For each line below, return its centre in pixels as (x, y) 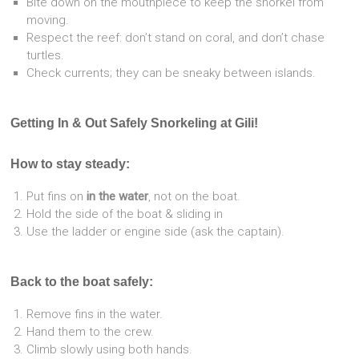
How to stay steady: (71, 164)
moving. (48, 20)
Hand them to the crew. (91, 332)
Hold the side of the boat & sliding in (125, 214)
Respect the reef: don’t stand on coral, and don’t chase (176, 38)
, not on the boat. (195, 196)
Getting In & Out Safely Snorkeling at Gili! (135, 123)
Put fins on (57, 196)
